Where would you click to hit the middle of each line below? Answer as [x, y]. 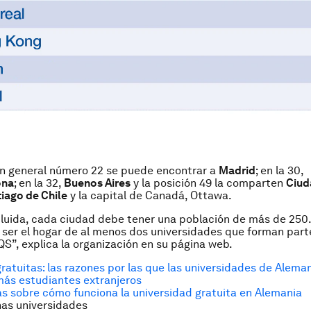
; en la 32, [39, 183]
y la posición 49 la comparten [208, 183]
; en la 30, [279, 170]
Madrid [237, 170]
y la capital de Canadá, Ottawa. [150, 195]
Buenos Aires [97, 183]
